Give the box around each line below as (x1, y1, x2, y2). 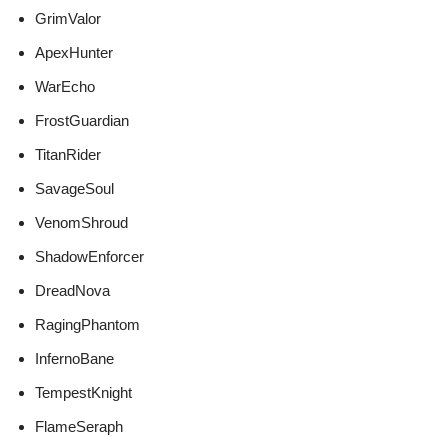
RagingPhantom (35, 316, 140, 334)
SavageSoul (35, 180, 114, 198)
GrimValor (35, 10, 101, 28)
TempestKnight (35, 384, 132, 402)
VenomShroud (35, 214, 128, 232)
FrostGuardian (35, 112, 129, 130)
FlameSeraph (35, 418, 123, 436)
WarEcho (35, 78, 95, 96)
